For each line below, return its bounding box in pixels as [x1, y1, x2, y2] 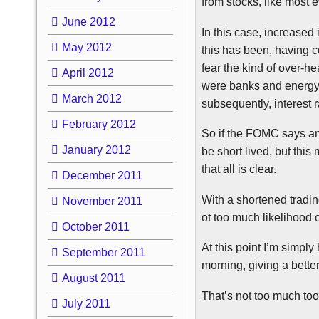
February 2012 [61, 117, 136, 130]
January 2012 [61, 143, 131, 156]
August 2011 [61, 271, 125, 284]
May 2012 [61, 41, 112, 53]
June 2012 [61, 15, 115, 28]
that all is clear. [202, 163, 277, 175]
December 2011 [61, 169, 142, 182]
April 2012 [61, 66, 114, 79]
